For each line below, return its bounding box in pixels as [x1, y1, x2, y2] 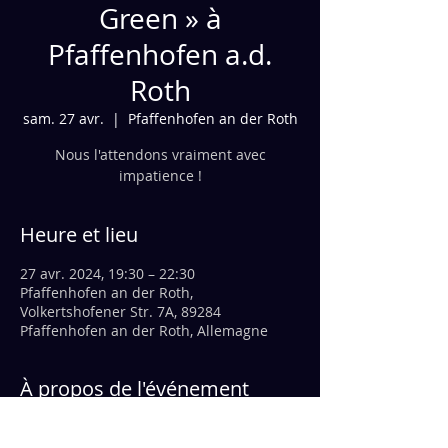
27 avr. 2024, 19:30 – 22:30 [20, 264, 195, 283]
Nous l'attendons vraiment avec [54, 145, 266, 164]
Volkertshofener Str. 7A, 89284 [20, 302, 221, 321]
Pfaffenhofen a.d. [48, 36, 272, 73]
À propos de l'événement [20, 375, 249, 402]
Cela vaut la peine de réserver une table [20, 419, 293, 438]
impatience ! [118, 166, 202, 185]
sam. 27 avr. [22, 109, 104, 128]
